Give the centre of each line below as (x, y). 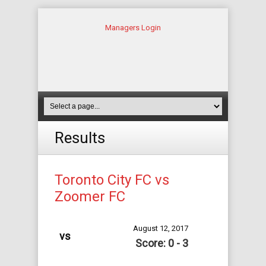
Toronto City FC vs (112, 180)
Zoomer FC (90, 197)
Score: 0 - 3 (162, 243)
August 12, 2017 (161, 228)
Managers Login (133, 28)
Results (80, 138)
